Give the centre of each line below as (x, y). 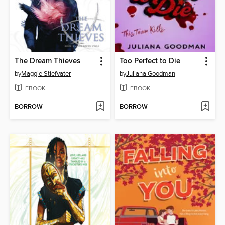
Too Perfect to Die (150, 61)
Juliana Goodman (151, 74)
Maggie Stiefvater (46, 74)
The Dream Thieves (48, 61)
